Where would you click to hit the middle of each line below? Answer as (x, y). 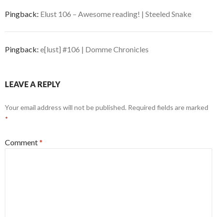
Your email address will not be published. (66, 108)
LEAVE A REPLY (33, 84)
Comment (22, 142)
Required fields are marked (168, 108)
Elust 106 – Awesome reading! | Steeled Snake (116, 14)
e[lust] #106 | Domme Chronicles (94, 49)
